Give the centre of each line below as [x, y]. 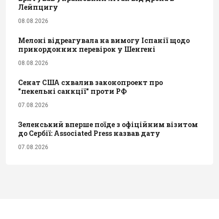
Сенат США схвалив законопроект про [90, 82]
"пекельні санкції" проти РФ [72, 91]
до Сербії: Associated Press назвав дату [89, 133]
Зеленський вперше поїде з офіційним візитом [108, 124]
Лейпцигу [38, 7]
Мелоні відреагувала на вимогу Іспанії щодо [104, 40]
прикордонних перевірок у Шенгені [87, 49]
